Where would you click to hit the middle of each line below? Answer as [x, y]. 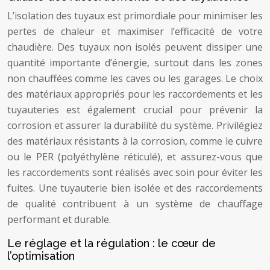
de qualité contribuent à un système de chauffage [135, 204]
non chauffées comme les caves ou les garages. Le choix [135, 78]
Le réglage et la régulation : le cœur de [111, 243]
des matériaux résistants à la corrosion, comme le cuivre [135, 141]
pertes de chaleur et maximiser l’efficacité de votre [135, 31]
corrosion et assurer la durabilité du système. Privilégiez [135, 125]
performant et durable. [59, 219]
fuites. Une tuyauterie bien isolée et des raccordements [135, 188]
